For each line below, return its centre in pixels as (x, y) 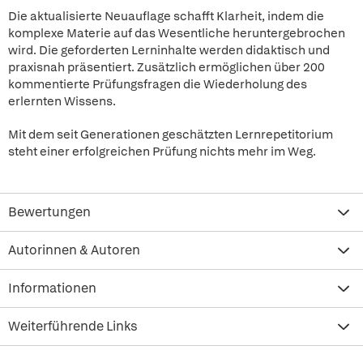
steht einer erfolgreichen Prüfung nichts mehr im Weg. (162, 152)
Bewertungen (49, 212)
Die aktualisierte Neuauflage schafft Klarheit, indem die (166, 16)
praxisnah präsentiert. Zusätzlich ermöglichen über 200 (167, 67)
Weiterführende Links (73, 326)
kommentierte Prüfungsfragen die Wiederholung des (158, 84)
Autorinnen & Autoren (74, 250)
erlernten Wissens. (62, 101)
